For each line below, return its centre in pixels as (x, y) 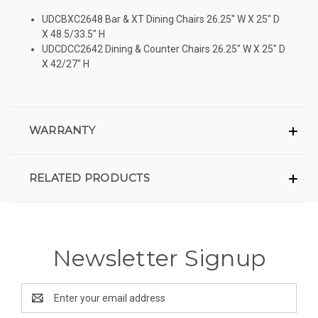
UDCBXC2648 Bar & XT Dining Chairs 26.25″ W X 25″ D (161, 19)
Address (40, 305)
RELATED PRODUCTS (89, 177)
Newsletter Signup (159, 258)
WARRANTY (62, 130)
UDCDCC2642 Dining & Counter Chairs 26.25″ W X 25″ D (164, 49)
